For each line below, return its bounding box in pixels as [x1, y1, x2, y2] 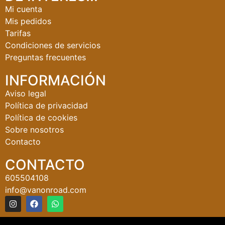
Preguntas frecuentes [5, 52, 86, 63]
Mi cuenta [5, 4, 42, 15]
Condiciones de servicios [5, 40, 100, 51]
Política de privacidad [5, 100, 88, 111]
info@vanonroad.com [5, 185, 86, 195]
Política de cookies [5, 113, 77, 123]
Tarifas [5, 28, 31, 39]
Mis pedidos [5, 16, 51, 27]
